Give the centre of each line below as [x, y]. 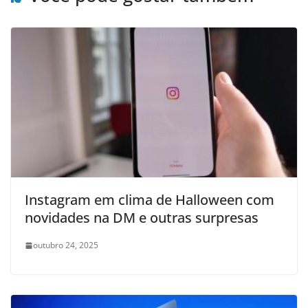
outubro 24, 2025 [66, 245]
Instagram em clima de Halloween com [150, 200]
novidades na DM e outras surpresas [142, 218]
